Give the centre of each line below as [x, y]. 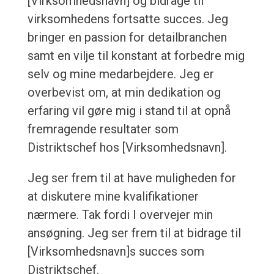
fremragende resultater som [103, 129]
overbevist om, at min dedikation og [124, 93]
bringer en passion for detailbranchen [127, 38]
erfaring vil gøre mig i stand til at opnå [129, 111]
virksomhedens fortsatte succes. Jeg [128, 19]
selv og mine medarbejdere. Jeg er [120, 74]
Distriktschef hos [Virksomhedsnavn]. [127, 148]
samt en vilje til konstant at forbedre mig [136, 56]
